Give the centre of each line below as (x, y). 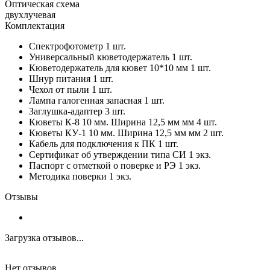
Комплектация (35, 25)
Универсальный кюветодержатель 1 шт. (111, 57)
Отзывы (21, 196)
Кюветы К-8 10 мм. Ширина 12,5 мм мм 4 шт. (123, 122)
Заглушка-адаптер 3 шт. (77, 111)
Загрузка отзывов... (44, 237)
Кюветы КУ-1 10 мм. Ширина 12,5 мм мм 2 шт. (126, 133)
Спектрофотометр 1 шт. (77, 46)
